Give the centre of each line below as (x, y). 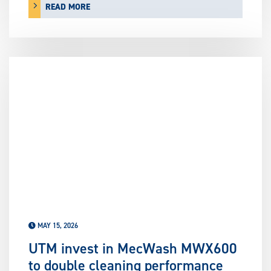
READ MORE (68, 7)
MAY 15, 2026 (57, 226)
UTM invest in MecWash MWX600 (133, 249)
